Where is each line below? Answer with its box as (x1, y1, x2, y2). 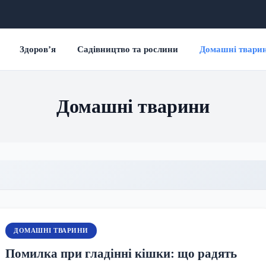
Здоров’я (20, 45, 56, 54)
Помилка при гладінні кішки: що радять (5, 246, 237, 260)
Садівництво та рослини (77, 45, 178, 54)
